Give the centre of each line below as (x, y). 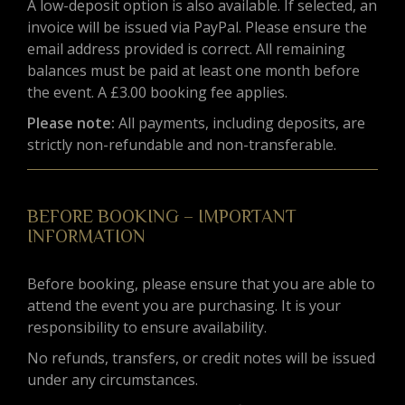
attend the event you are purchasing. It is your (184, 306)
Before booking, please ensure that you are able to (201, 284)
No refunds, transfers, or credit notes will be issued (201, 358)
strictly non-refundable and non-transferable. (182, 145)
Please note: (71, 123)
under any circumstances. (113, 380)
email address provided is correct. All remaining (186, 49)
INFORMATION (86, 236)
